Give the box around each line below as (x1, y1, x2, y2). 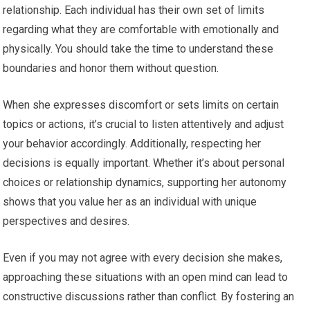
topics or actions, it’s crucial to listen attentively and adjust (3, 117, 284, 131)
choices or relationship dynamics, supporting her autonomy (3, 175, 287, 189)
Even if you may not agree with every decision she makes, (3, 250, 283, 264)
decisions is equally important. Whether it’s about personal (3, 156, 285, 170)
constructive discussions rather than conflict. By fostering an (3, 289, 295, 303)
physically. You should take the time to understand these (3, 42, 274, 55)
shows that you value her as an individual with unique (3, 194, 257, 208)
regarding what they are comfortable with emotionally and (3, 22, 280, 36)
